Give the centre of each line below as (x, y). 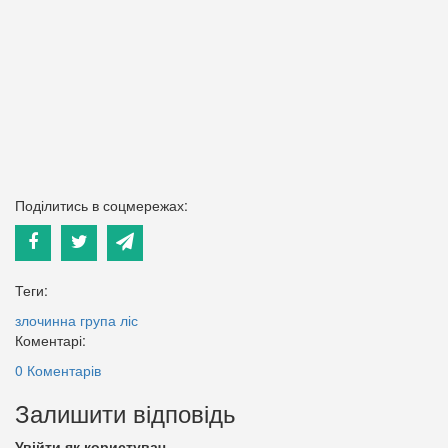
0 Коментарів (58, 369)
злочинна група (65, 319)
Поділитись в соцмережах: (101, 204)
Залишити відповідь (125, 412)
